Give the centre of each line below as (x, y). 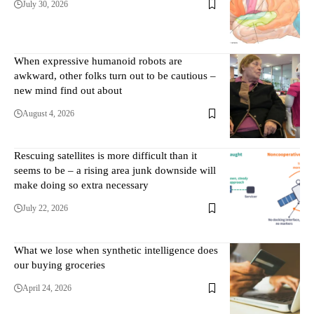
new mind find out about (68, 91)
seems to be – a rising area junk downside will (115, 171)
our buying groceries (60, 265)
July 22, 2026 (45, 209)
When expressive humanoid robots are (98, 61)
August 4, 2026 (48, 114)
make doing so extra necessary (81, 185)
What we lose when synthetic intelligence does (116, 251)
